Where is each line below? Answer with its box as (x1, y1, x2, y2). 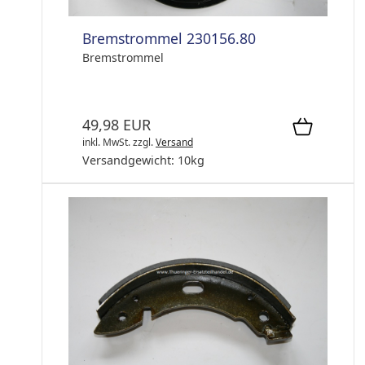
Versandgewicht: (82, 152, 178, 168)
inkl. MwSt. (82, 134, 130, 149)
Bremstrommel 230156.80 (82, 28, 256, 48)
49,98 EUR (82, 114, 151, 134)
